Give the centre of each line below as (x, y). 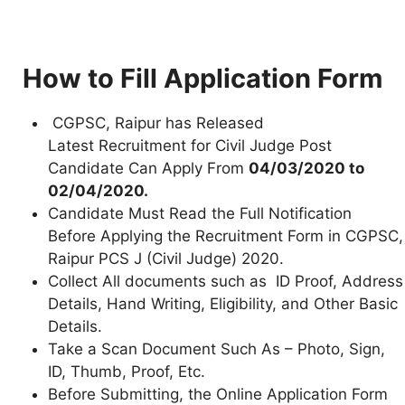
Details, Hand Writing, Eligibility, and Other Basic (223, 303)
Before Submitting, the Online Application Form (218, 394)
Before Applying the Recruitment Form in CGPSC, (226, 235)
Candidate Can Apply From (148, 168)
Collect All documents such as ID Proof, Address (226, 281)
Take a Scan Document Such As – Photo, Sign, (217, 348)
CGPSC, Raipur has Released (156, 122)
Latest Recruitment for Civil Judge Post (190, 145)
